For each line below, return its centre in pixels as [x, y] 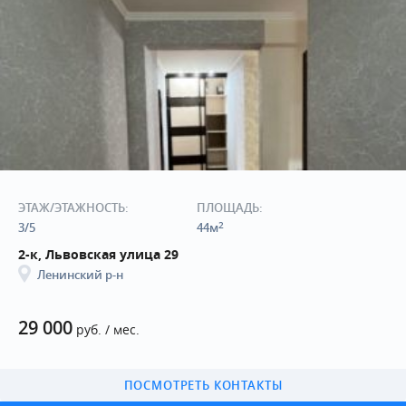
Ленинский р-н [80, 275]
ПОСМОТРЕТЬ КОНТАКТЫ [203, 386]
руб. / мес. [106, 330]
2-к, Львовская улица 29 [98, 255]
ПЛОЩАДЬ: [229, 208]
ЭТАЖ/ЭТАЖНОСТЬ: [73, 208]
